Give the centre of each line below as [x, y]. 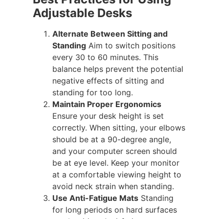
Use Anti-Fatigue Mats [95, 198]
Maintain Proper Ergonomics [107, 104]
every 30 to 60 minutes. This [105, 57]
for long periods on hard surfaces [115, 210]
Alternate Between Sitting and [110, 34]
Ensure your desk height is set [108, 116]
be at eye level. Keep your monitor [116, 163]
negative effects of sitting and [108, 81]
